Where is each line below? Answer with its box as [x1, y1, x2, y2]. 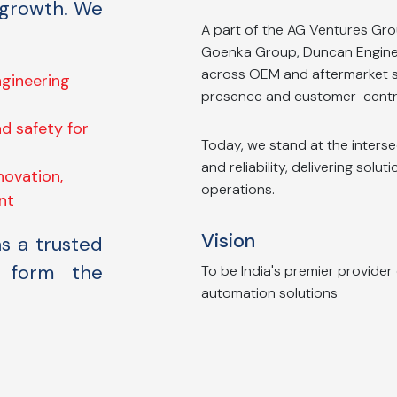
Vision [201, 228, 256, 253]
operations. [201, 180, 276, 198]
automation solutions [201, 284, 339, 302]
